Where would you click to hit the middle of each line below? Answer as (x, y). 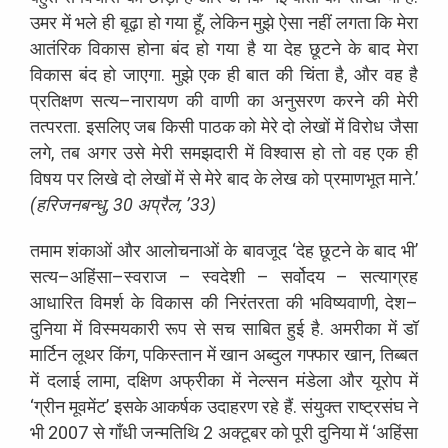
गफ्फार (318, 354)
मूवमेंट (88, 406)
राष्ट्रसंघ (375, 406)
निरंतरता (251, 302)
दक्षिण (144, 380)
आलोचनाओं (183, 250)
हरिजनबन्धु (71, 204)
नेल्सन (268, 380)
